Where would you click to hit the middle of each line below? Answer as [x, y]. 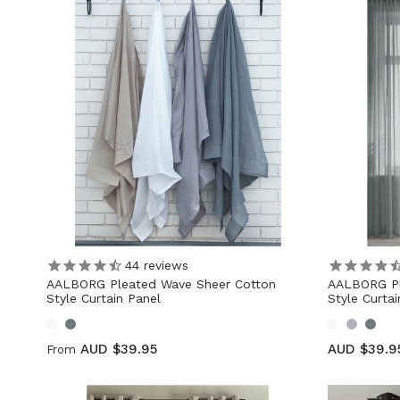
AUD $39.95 [119, 349]
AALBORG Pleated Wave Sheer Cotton [161, 283]
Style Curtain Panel [104, 298]
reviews [164, 266]
